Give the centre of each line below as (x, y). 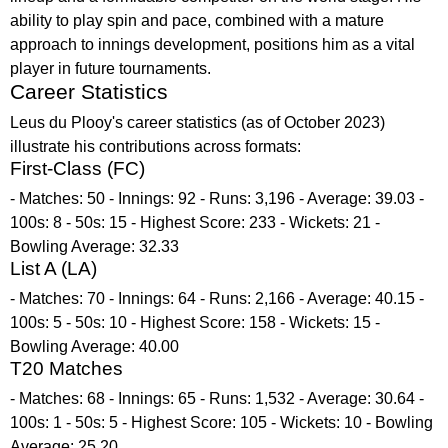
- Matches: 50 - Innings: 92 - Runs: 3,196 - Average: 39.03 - (217, 198)
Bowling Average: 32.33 (94, 246)
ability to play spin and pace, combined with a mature (197, 20)
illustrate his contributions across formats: (155, 146)
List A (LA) (53, 268)
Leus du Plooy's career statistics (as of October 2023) (197, 122)
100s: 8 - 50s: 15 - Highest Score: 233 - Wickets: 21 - (195, 222)
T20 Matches (66, 368)
